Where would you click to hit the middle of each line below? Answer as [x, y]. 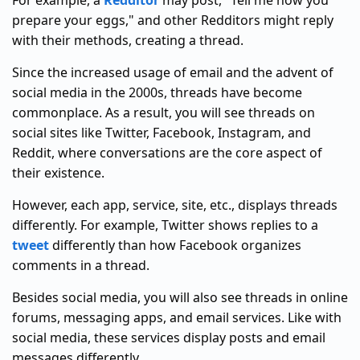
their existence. [58, 173]
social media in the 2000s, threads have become [157, 92]
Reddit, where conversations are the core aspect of [167, 153]
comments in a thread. [81, 265]
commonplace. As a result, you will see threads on [164, 112]
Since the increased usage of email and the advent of [173, 72]
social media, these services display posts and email [169, 337]
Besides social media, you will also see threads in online [180, 297]
